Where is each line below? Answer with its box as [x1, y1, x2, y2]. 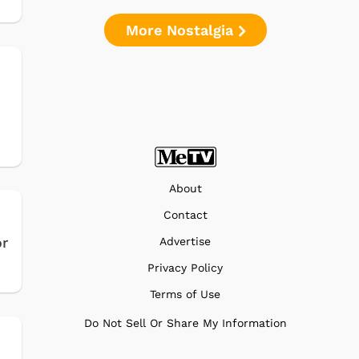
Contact [163, 208, 208, 221]
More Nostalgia [125, 21, 238, 38]
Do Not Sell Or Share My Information [83, 316, 287, 329]
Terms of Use [150, 287, 220, 301]
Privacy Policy [147, 260, 223, 274]
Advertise [159, 234, 211, 248]
